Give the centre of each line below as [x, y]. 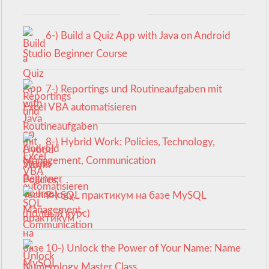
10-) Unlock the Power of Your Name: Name [143, 249]
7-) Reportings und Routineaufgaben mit [134, 89]
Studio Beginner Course [75, 54]
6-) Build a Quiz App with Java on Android [138, 35]
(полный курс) [57, 214]
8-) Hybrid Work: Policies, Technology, [130, 142]
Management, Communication [89, 160]
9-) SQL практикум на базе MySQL [125, 195]
